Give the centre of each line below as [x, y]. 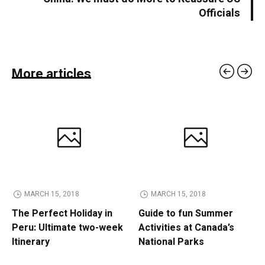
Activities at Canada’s [186, 228]
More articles [51, 74]
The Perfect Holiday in [62, 214]
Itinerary [31, 242]
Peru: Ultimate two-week [67, 228]
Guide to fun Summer [186, 214]
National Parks [171, 242]
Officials [219, 14]
